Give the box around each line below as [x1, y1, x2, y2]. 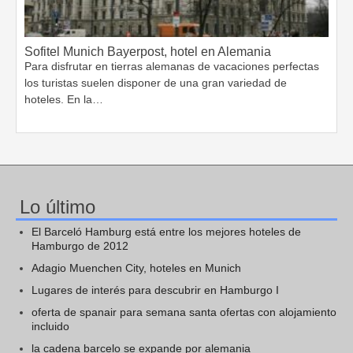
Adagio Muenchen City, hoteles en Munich [32, 261, 241, 274]
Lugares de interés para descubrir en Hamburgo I [32, 283, 279, 296]
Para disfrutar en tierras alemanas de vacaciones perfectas [24, 59, 319, 72]
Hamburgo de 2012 [32, 239, 128, 252]
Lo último [20, 195, 95, 217]
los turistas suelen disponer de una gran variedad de [24, 76, 287, 89]
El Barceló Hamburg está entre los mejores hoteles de [32, 225, 301, 238]
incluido [32, 319, 69, 333]
